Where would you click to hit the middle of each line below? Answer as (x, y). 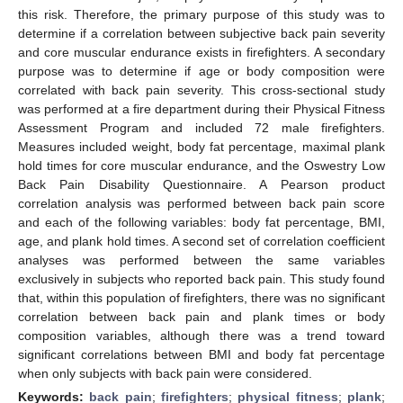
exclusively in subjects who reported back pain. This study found (201, 278)
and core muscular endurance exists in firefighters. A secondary (201, 52)
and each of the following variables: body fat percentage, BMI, (201, 222)
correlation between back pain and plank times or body (201, 316)
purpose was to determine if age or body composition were (201, 71)
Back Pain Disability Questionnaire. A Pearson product (201, 184)
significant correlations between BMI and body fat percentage (201, 354)
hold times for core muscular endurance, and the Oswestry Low (201, 165)
